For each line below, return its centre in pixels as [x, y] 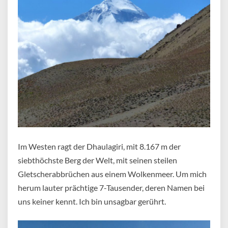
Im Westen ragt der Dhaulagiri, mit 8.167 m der [99, 147]
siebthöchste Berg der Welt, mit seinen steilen [97, 160]
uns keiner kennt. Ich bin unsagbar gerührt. [92, 202]
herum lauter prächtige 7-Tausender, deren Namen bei [111, 188]
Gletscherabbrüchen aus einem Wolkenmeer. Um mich [112, 174]
